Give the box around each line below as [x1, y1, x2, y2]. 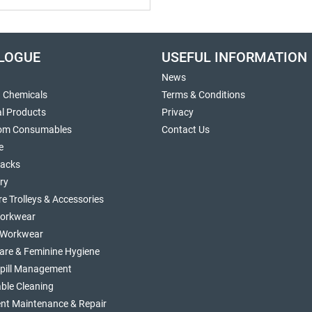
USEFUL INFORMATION [162, 49, 307, 65]
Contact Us [162, 124, 210, 135]
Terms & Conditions [162, 89, 245, 100]
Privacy [162, 107, 194, 118]
